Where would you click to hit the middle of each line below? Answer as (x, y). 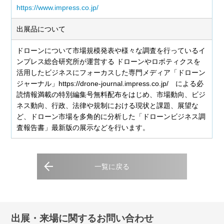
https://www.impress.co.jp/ (58, 7)
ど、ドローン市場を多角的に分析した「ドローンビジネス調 (111, 116)
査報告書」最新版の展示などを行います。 (83, 127)
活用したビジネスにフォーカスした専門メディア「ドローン (111, 72)
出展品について (41, 29)
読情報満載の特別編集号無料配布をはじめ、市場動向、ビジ (111, 94)
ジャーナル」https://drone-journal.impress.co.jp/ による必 (110, 83)
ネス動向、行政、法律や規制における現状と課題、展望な (108, 105)
